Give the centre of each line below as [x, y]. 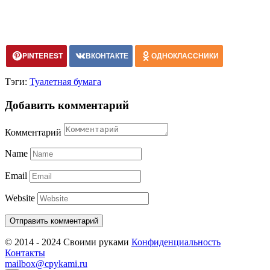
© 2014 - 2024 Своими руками [68, 242]
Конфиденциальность [176, 242]
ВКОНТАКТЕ [107, 55]
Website [20, 198]
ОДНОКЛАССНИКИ [185, 55]
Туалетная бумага [65, 81]
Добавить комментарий [67, 105]
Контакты [25, 253]
